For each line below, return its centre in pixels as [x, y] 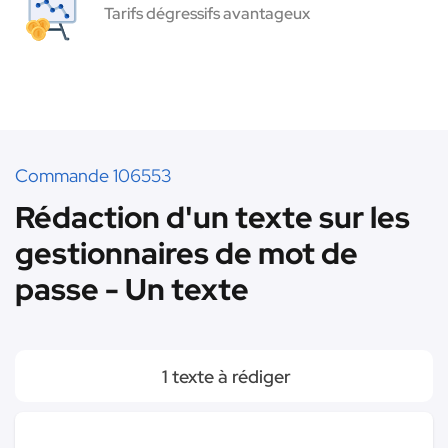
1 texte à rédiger [224, 376]
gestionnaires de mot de [186, 253]
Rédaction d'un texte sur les [212, 217]
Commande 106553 [93, 175]
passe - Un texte [132, 289]
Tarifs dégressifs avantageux [207, 13]
